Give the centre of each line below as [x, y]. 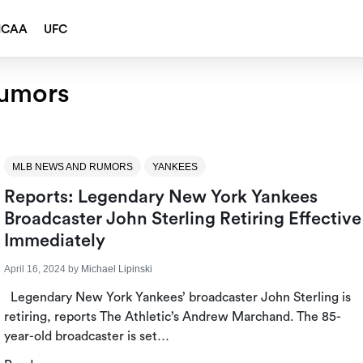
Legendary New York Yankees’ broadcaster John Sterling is [177, 298]
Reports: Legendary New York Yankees [160, 197]
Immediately [54, 241]
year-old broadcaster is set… [86, 337]
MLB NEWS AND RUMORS [72, 167]
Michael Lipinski [116, 269]
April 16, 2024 [34, 269]
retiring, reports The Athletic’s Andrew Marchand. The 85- [172, 317]
